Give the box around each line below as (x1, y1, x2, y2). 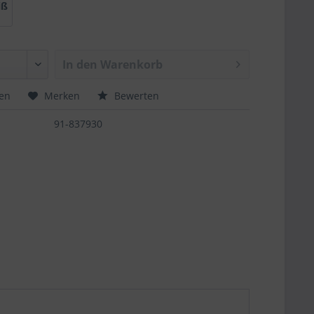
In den (62, 57, 98, 72)
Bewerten (111, 89, 160, 102)
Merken (44, 89, 81, 102)
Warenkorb (100, 57, 163, 72)
